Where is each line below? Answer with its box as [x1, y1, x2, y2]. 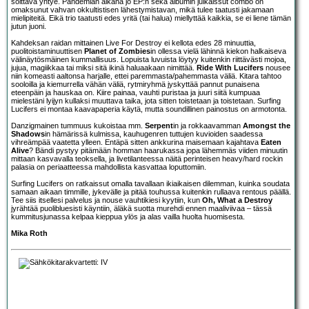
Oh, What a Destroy [202, 195, 272, 204]
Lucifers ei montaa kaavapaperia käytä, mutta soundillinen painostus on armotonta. [11, 104, 287, 113]
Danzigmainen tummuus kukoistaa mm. [11, 121, 145, 130]
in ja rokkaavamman [173, 121, 243, 130]
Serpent [145, 121, 173, 130]
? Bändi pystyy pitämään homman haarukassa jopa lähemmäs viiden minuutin [29, 146, 288, 154]
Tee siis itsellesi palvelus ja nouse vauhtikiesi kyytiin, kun [11, 195, 202, 204]
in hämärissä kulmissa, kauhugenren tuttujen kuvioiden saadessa [45, 129, 263, 138]
